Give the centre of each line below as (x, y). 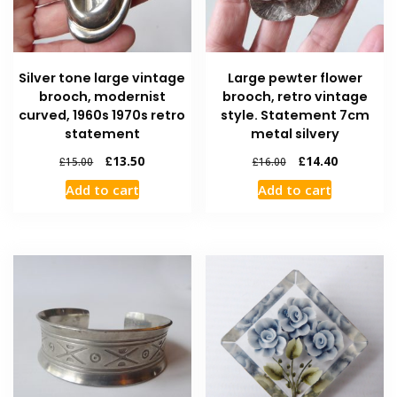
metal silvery (295, 133)
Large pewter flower (295, 78)
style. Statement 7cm (295, 115)
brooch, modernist (102, 96)
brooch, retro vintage (295, 96)
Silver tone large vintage (102, 78)
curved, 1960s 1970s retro (102, 115)
